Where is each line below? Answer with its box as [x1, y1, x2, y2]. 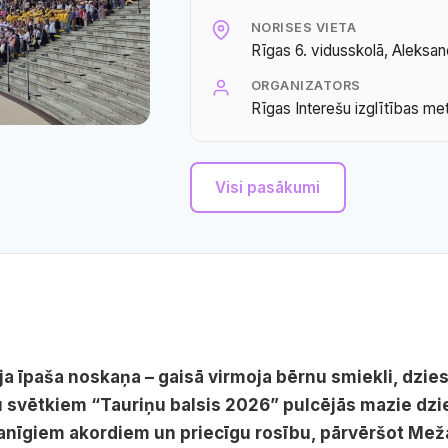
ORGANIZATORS [250, 78, 361, 94]
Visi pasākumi [215, 177, 321, 197]
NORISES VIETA [250, 19, 357, 35]
